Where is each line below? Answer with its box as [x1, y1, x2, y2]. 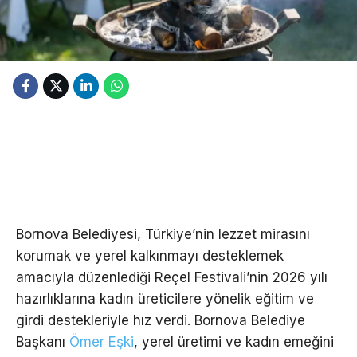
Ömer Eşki [69, 333, 134, 350]
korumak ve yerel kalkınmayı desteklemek [16, 247, 284, 264]
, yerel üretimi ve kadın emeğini [134, 333, 334, 350]
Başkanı [16, 333, 69, 350]
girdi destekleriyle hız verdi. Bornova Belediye [16, 312, 305, 328]
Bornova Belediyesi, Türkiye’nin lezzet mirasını [16, 226, 310, 242]
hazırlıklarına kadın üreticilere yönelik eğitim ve [16, 290, 314, 307]
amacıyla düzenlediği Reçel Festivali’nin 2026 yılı [16, 269, 328, 285]
